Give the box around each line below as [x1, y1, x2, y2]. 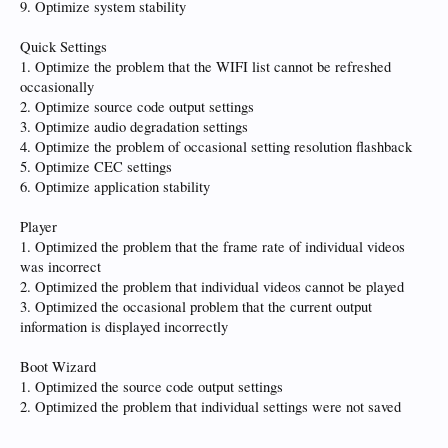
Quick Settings [20, 37, 107, 56]
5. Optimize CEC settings [20, 157, 172, 176]
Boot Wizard [20, 357, 96, 376]
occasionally [20, 77, 94, 96]
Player [20, 217, 57, 236]
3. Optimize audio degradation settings [20, 117, 248, 136]
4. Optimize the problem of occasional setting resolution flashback [20, 137, 412, 156]
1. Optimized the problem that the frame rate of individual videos [20, 237, 405, 256]
